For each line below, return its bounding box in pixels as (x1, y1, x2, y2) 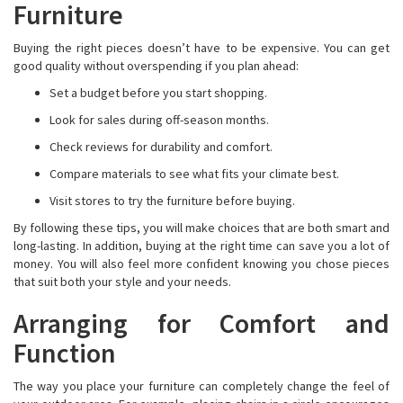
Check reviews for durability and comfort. (49, 139, 273, 155)
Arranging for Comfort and (13, 306, 390, 340)
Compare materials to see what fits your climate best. (49, 166, 342, 182)
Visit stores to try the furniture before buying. (49, 193, 295, 209)
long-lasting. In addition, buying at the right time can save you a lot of (13, 237, 390, 254)
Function (13, 336, 116, 370)
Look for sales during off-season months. (49, 112, 272, 128)
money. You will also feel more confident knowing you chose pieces (13, 255, 390, 272)
